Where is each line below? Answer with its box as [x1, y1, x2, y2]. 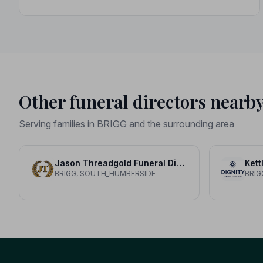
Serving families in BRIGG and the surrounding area [19, 117, 234, 130]
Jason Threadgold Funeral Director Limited [176, 157, 184, 168]
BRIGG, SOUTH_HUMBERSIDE [55, 168, 156, 178]
